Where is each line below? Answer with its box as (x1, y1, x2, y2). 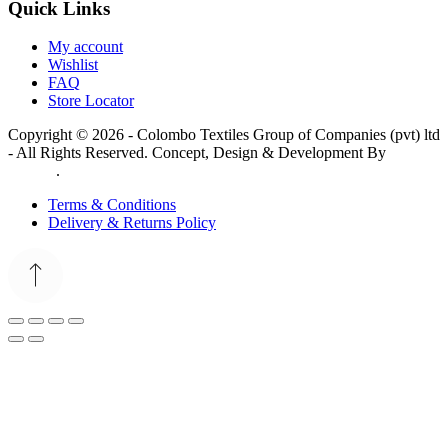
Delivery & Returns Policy (48, 214, 216, 232)
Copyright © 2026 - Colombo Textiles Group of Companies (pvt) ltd (8, 126, 440, 144)
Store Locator (48, 92, 134, 110)
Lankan (8, 162, 56, 180)
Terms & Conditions (48, 196, 176, 214)
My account (48, 38, 123, 56)
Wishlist (48, 56, 98, 74)
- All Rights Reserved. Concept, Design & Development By (8, 144, 390, 162)
